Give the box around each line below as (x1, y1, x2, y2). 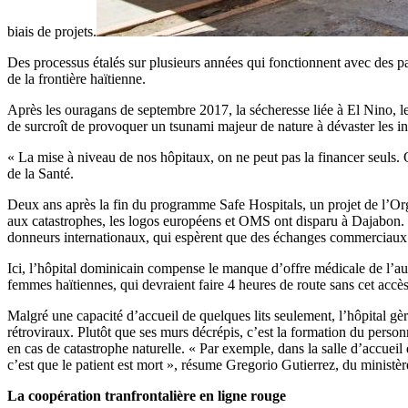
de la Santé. (7, 166, 74, 182)
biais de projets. (7, 24, 97, 40)
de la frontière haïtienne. (7, 71, 146, 87)
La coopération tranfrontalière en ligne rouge (7, 388, 286, 404)
